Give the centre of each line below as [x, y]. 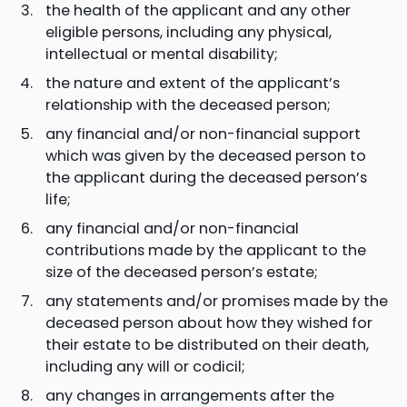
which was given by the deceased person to [206, 155]
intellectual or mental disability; [162, 54]
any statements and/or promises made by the [217, 301]
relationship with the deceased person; [188, 104]
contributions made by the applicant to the [206, 250]
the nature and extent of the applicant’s [193, 83]
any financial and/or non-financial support [203, 134]
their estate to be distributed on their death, [207, 344]
